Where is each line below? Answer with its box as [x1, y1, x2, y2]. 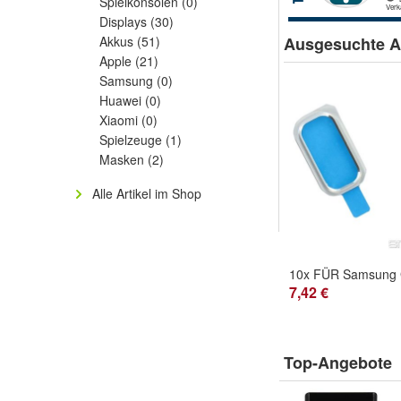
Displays [99, 13, 150, 30]
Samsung [99, 72, 157, 90]
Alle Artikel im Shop [92, 184, 201, 202]
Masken [99, 150, 148, 168]
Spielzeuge [99, 131, 166, 149]
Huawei [99, 91, 145, 109]
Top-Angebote [284, 351, 392, 374]
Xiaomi [99, 111, 141, 129]
